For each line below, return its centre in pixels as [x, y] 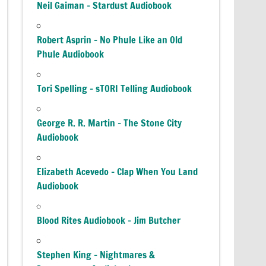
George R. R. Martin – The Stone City [110, 123]
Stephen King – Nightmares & [96, 254]
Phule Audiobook [71, 54]
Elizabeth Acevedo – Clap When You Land [118, 171]
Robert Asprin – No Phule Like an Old [110, 39]
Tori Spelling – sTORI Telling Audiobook [115, 88]
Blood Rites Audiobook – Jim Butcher [109, 220]
